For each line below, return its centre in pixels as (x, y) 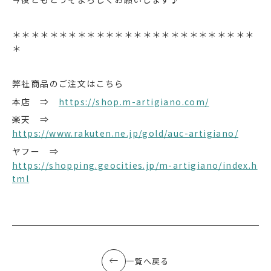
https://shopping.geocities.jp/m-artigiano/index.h (135, 165)
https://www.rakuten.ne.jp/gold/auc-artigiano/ (126, 133)
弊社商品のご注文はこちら (68, 84)
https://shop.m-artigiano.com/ (134, 101)
